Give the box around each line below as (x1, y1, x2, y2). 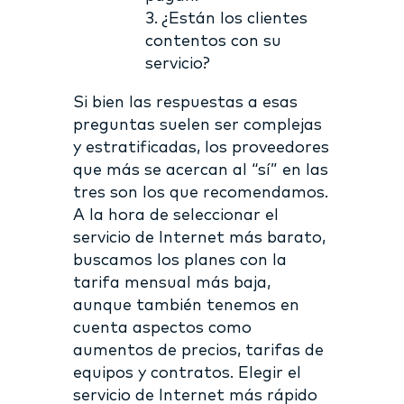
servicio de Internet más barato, (72, 229, 326, 246)
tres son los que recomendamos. (72, 184, 328, 201)
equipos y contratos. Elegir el (72, 364, 301, 381)
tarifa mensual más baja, (72, 274, 271, 291)
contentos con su (144, 32, 281, 50)
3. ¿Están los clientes (144, 10, 308, 27)
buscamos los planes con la (72, 252, 287, 269)
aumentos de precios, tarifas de (72, 342, 324, 359)
